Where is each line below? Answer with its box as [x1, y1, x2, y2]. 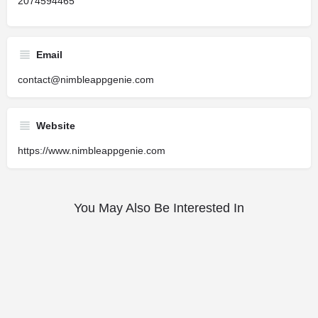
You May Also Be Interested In [74, 201, 244, 216]
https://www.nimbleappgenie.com [18, 145, 165, 157]
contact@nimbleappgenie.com [18, 74, 154, 86]
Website [36, 120, 75, 132]
